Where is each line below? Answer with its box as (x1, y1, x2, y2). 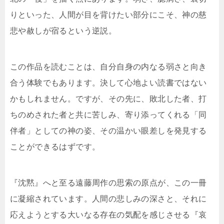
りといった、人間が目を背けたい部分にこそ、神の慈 (10, 10, 207, 19)
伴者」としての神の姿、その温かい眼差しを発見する (10, 126, 207, 135)
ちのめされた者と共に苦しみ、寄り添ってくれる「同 (10, 110, 207, 119)
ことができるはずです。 (10, 142, 100, 151)
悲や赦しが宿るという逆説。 (10, 26, 117, 35)
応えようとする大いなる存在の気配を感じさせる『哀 (10, 210, 207, 219)
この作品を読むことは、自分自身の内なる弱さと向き (10, 62, 207, 71)
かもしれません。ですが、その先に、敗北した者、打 (10, 94, 207, 103)
